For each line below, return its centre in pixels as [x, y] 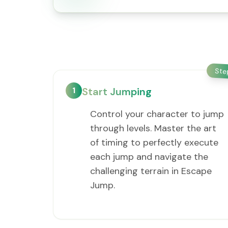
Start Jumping [117, 92]
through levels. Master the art [153, 128]
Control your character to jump [157, 114]
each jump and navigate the [149, 157]
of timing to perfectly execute [154, 142]
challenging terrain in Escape [151, 171]
